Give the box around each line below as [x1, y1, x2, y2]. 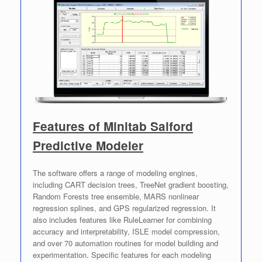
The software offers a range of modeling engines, [33, 167, 198, 178]
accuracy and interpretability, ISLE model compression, [33, 225, 220, 237]
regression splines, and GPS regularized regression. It [33, 202, 216, 213]
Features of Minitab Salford [33, 118, 193, 135]
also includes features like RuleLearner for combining [33, 213, 212, 225]
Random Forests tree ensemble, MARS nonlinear [33, 190, 199, 202]
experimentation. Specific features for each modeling [33, 249, 211, 260]
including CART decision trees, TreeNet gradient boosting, [33, 178, 229, 190]
